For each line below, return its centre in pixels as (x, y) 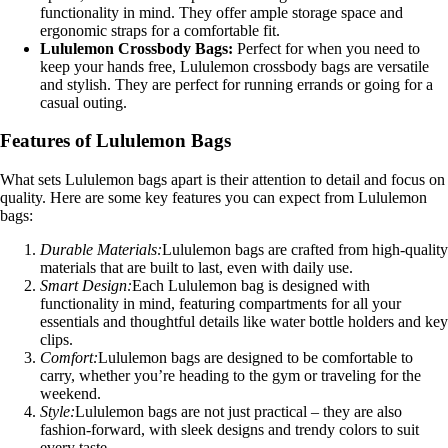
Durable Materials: (101, 250)
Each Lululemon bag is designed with (251, 286)
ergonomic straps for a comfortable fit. (160, 30)
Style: (57, 412)
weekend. (70, 394)
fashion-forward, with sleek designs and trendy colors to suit (229, 430)
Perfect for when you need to (326, 48)
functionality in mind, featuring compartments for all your (220, 304)
